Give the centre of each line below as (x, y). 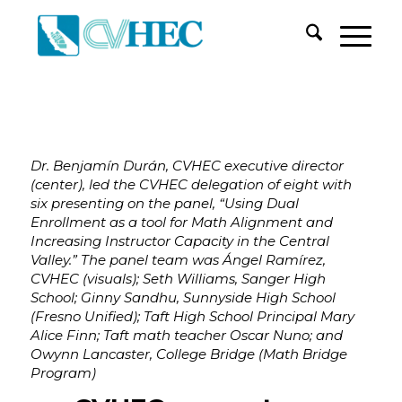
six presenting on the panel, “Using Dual (164, 203)
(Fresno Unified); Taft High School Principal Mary (192, 316)
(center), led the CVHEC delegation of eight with (191, 184)
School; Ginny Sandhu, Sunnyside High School (183, 297)
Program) (65, 372)
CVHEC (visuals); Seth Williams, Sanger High (178, 278)
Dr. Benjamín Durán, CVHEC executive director (187, 165)
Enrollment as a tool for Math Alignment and (181, 222)
